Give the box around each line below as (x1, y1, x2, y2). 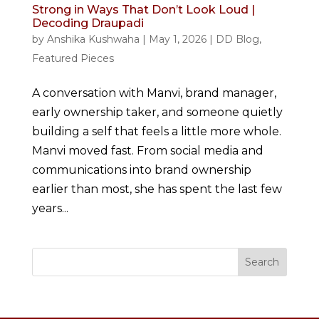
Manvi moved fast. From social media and (31, 144, 263, 158)
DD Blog (215, 33, 259, 46)
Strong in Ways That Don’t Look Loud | (31, 3, 255, 17)
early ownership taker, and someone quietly (31, 105, 283, 120)
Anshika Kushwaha (46, 33, 140, 46)
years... (31, 202, 68, 216)
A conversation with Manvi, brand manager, (31, 86, 276, 100)
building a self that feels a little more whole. (31, 125, 281, 139)
